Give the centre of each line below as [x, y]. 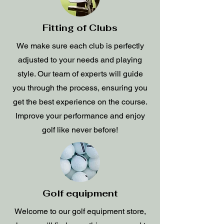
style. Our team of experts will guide [80, 74]
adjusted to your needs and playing [80, 60]
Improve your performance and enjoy [80, 116]
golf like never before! [80, 130]
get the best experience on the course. [80, 102]
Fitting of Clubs [80, 28]
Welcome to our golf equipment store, [80, 211]
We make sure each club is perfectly [80, 46]
